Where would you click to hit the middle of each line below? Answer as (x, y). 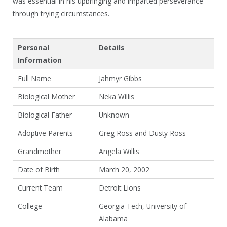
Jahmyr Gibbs (120, 78)
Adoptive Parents (45, 133)
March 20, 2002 (124, 169)
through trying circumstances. (61, 14)
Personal (33, 47)
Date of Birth (39, 169)
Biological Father (45, 115)
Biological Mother (46, 96)
